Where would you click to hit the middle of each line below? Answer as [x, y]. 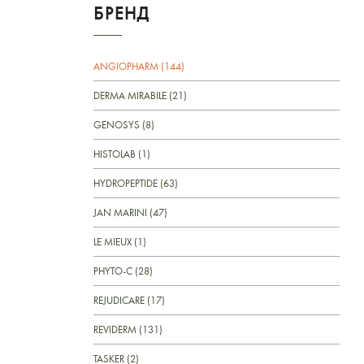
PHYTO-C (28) [123, 271]
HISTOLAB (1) [122, 154]
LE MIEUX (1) [120, 241]
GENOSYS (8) [124, 124]
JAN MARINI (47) [130, 212]
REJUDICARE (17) [129, 300]
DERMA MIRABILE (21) [140, 95]
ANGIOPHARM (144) [139, 66]
